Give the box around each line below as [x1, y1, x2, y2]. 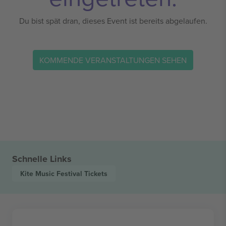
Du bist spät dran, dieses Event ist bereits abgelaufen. [19, 15, 207, 26]
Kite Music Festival [20, 168, 84, 179]
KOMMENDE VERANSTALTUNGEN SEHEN [39, 54, 187, 66]
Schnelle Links [12, 152, 72, 165]
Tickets [84, 168, 107, 179]
